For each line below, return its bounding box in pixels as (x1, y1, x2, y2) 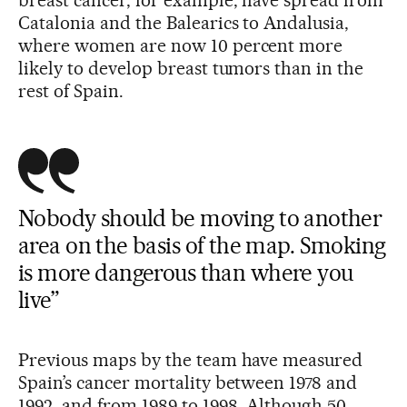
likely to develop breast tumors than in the (18, 57, 364, 80)
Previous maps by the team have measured (18, 349, 363, 372)
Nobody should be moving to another (18, 204, 382, 233)
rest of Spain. (18, 80, 124, 103)
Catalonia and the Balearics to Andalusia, (18, 12, 350, 35)
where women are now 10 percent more (18, 35, 343, 57)
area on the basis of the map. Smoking (18, 232, 386, 260)
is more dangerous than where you (18, 259, 353, 287)
